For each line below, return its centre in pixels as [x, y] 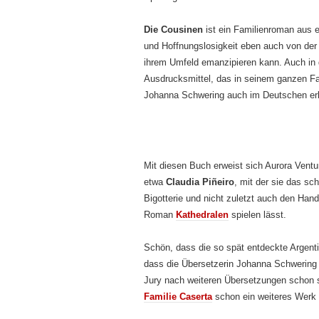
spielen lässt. [257, 215]
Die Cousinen [173, 30]
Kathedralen [202, 215]
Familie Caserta [178, 297]
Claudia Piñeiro [200, 182]
